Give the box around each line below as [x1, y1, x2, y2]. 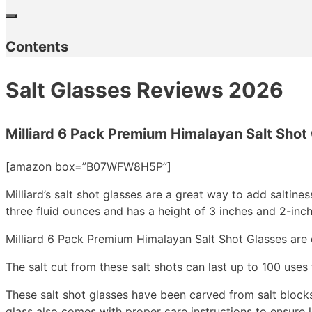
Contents [6, 38, 68, 56]
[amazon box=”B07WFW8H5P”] [6, 159, 171, 174]
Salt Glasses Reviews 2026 [6, 77, 283, 103]
